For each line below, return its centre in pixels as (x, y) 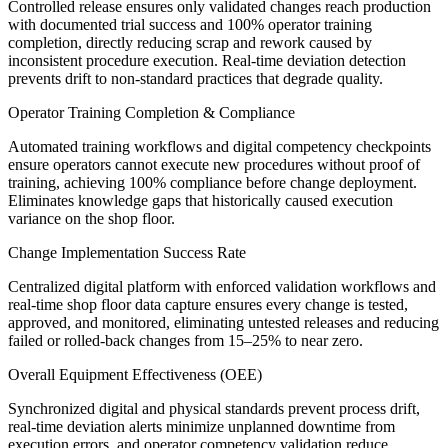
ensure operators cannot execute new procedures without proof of (214, 165)
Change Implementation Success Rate (127, 253)
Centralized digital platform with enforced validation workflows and (222, 287)
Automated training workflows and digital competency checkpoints (219, 147)
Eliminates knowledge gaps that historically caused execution (200, 201)
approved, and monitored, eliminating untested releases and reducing (223, 323)
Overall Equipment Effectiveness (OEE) (135, 375)
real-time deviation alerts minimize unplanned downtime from (201, 427)
